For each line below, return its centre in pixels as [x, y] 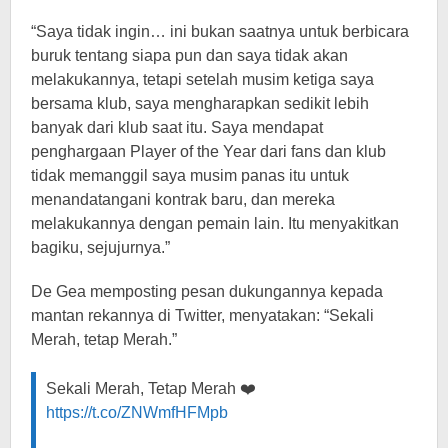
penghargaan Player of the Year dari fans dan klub [208, 151]
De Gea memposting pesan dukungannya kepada [207, 291]
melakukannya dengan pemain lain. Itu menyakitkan [215, 223]
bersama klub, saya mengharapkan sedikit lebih [200, 103]
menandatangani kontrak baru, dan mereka [183, 199]
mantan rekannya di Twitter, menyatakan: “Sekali [202, 315]
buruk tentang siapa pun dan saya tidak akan [189, 55]
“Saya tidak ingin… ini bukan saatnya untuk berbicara [220, 31]
